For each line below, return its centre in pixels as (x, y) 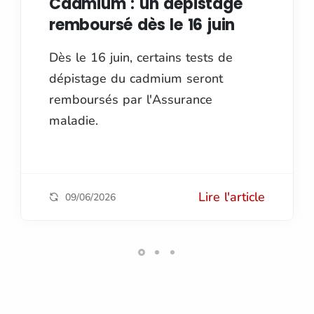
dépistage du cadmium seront (136, 78)
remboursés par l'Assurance (131, 99)
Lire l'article (232, 197)
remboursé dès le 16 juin (142, 25)
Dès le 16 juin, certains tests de (141, 57)
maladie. (74, 120)
